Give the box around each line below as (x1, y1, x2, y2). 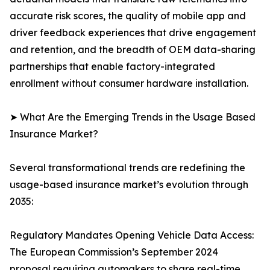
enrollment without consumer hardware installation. (10, 77, 248, 90)
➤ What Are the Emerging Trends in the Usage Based (10, 111, 256, 124)
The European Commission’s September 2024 (10, 246, 218, 259)
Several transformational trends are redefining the (10, 162, 245, 174)
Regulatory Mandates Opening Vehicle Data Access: (10, 229, 254, 242)
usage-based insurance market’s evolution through (10, 178, 248, 191)
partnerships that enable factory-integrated (10, 60, 215, 73)
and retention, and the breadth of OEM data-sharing (10, 43, 256, 56)
